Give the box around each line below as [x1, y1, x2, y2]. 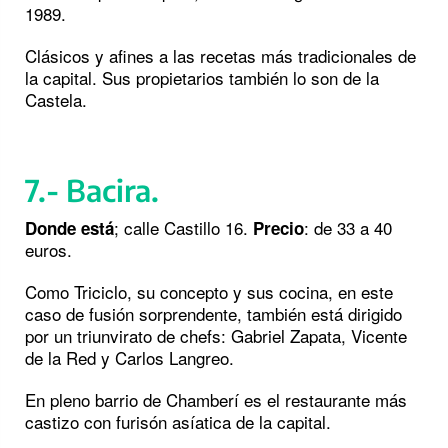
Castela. [25, 87, 87, 113]
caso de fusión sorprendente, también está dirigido [25, 301, 402, 327]
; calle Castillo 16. [114, 215, 248, 241]
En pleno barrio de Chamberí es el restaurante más [25, 387, 407, 413]
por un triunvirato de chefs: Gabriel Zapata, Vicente [25, 323, 407, 349]
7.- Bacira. [25, 171, 159, 210]
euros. [25, 237, 72, 263]
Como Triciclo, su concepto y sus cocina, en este [25, 279, 393, 305]
